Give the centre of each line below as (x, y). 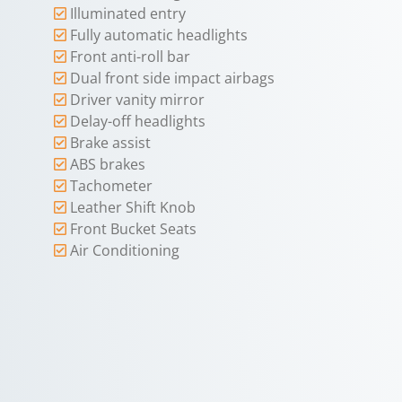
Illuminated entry (128, 14)
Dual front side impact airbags (172, 79)
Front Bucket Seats (133, 229)
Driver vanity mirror (137, 100)
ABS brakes (108, 165)
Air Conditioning (125, 251)
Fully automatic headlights (159, 35)
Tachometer (111, 186)
